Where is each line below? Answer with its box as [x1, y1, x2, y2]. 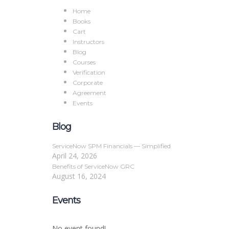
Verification [73, 68, 105, 76]
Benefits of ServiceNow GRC [52, 163, 134, 170]
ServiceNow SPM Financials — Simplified [52, 142, 171, 150]
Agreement [73, 89, 106, 97]
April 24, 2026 [52, 151, 97, 161]
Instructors [73, 38, 104, 45]
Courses [73, 58, 96, 66]
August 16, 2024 [52, 171, 106, 181]
